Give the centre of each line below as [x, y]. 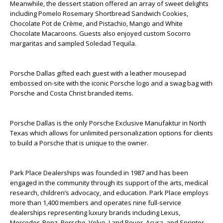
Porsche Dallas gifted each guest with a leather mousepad [98, 73]
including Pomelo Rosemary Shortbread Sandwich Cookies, [99, 14]
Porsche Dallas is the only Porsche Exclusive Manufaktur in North [108, 123]
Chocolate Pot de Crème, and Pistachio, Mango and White [96, 24]
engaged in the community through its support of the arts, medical [109, 183]
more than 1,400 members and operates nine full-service [96, 203]
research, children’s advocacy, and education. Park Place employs [109, 193]
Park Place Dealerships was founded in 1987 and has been [99, 173]
